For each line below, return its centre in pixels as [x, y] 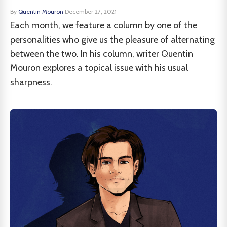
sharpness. [31, 82]
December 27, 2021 [91, 11]
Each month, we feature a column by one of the [104, 25]
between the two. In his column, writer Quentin [102, 54]
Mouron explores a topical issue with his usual [99, 68]
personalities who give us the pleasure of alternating [112, 40]
